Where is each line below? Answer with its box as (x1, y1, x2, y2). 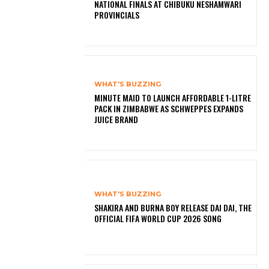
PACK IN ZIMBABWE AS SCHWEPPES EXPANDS (94, 102, 244, 115)
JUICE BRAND (94, 113, 139, 126)
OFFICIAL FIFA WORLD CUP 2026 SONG (94, 212, 222, 225)
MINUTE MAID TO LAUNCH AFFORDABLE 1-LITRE (94, 91, 252, 104)
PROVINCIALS (94, 8, 140, 22)
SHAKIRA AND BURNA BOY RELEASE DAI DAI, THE (94, 201, 252, 214)
